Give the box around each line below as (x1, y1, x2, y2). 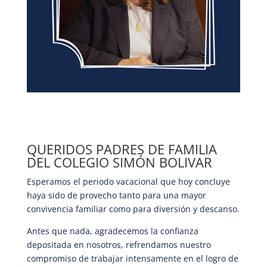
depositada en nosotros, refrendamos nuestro (26, 238, 211, 250)
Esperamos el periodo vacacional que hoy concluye (26, 175, 230, 187)
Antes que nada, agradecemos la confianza (26, 225, 198, 237)
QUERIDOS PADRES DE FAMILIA (26, 139, 217, 158)
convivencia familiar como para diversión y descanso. (26, 203, 240, 215)
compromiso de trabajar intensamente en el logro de (26, 252, 238, 264)
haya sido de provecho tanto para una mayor (26, 189, 206, 201)
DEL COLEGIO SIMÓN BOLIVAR (26, 153, 212, 171)
